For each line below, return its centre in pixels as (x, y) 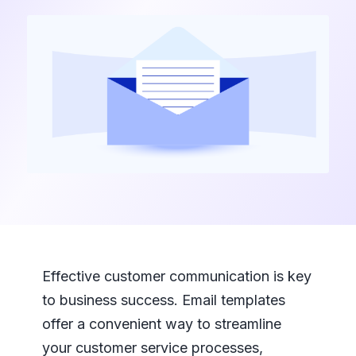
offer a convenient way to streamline (161, 324)
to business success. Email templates (163, 300)
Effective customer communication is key (176, 277)
